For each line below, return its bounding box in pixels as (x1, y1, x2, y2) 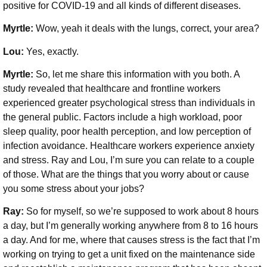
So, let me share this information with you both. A (36, 69, 240, 79)
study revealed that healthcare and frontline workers (3, 83, 221, 94)
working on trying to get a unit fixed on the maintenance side (3, 249, 255, 260)
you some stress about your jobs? (3, 184, 144, 194)
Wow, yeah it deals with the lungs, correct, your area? (36, 23, 262, 34)
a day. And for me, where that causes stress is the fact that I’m (3, 235, 260, 246)
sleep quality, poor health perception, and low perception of (3, 126, 251, 136)
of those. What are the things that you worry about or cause (3, 169, 249, 179)
